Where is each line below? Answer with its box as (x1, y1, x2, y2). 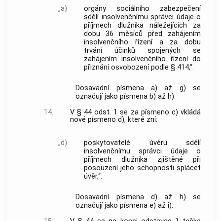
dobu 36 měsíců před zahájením (84, 29, 201, 38)
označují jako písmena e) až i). (75, 201, 174, 210)
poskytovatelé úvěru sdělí (84, 138, 201, 147)
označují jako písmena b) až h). (75, 92, 176, 101)
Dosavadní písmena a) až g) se (75, 84, 201, 93)
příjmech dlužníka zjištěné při (84, 155, 201, 164)
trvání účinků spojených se (84, 46, 201, 55)
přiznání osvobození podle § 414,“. (84, 63, 194, 72)
